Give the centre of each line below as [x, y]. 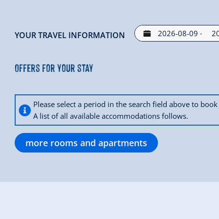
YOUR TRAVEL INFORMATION [70, 35]
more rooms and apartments [86, 143]
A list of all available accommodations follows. [111, 116]
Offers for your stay [54, 67]
